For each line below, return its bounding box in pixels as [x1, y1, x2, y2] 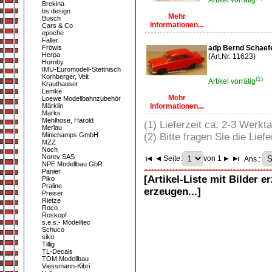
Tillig [42, 240, 55, 248]
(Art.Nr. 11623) [208, 52, 256, 61]
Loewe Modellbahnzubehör [42, 95, 121, 102]
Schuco [42, 226, 64, 233]
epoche [42, 29, 64, 36]
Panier [42, 168, 61, 175]
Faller [42, 36, 58, 44]
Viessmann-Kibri [42, 262, 90, 270]
